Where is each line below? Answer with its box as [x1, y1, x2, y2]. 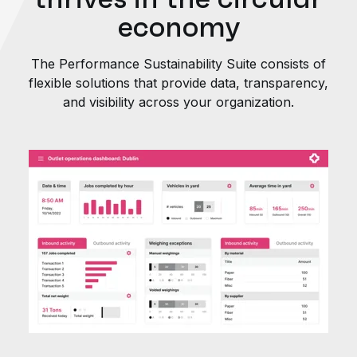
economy [117, 9, 240, 45]
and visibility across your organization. [63, 94, 294, 111]
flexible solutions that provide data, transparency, [29, 75, 328, 92]
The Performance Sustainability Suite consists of [31, 56, 326, 73]
